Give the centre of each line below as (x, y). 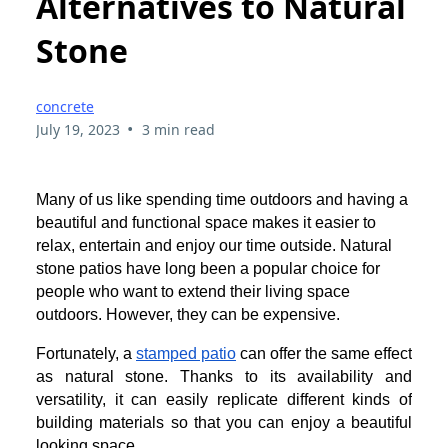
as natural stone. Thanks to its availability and (224, 376)
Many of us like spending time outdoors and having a (222, 199)
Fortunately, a (86, 353)
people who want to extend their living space (193, 291)
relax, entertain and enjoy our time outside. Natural (214, 245)
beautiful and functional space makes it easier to (206, 222)
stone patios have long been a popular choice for (208, 268)
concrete (65, 106)
